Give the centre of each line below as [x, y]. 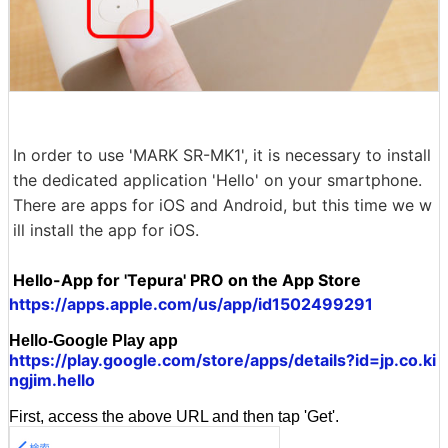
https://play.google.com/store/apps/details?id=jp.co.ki [222, 359]
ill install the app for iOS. [106, 229]
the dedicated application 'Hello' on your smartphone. [217, 179]
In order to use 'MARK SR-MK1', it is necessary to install [222, 154]
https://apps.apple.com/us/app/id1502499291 [191, 303]
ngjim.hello [52, 379]
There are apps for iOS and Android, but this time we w [222, 204]
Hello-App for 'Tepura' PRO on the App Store [187, 279]
